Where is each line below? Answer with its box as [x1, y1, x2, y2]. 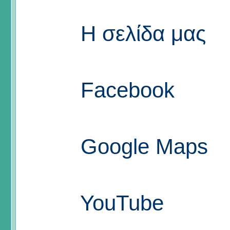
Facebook [74, 78, 175, 102]
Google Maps [74, 134, 208, 159]
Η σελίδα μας [74, 21, 206, 46]
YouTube [74, 190, 164, 215]
